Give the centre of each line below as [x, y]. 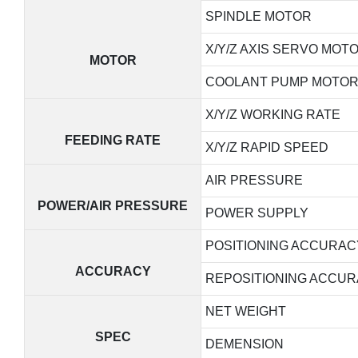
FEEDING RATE [113, 140]
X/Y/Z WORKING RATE [272, 114]
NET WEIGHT [245, 311]
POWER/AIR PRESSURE [113, 205]
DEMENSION [244, 344]
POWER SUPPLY [257, 213]
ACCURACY [113, 271]
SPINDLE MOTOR [258, 16]
